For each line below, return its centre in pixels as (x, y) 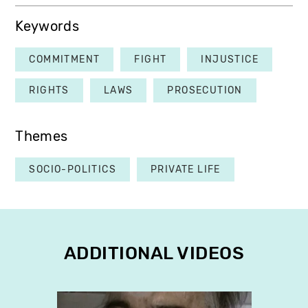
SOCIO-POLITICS (73, 169)
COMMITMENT (65, 59)
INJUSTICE (230, 59)
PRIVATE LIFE (186, 169)
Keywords (47, 26)
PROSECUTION (205, 90)
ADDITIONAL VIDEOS (154, 253)
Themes (42, 136)
